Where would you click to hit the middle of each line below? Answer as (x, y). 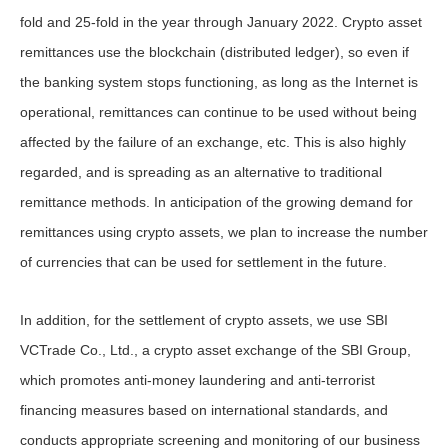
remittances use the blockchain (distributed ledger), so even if (214, 52)
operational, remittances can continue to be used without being (218, 112)
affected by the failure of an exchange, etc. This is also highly (213, 142)
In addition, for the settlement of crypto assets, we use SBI (204, 320)
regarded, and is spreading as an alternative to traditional (201, 172)
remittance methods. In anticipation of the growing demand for (216, 202)
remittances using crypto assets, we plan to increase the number (224, 232)
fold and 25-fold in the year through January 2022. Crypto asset (221, 22)
